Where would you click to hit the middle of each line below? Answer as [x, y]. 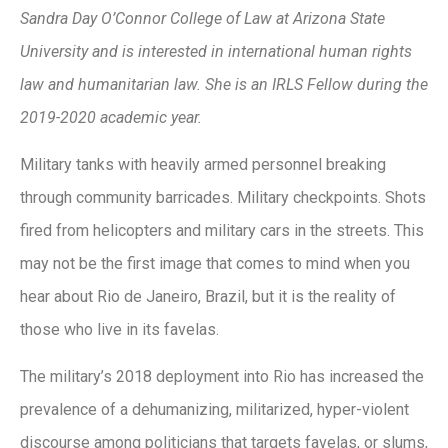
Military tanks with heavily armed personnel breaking [203, 164]
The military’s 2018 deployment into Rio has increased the [222, 377]
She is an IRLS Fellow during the [316, 84]
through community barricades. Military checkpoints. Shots [223, 197]
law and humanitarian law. [112, 84]
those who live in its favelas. [119, 329]
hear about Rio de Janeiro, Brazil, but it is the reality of [208, 296]
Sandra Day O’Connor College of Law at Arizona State [202, 18]
